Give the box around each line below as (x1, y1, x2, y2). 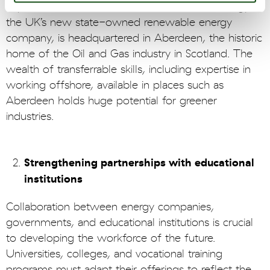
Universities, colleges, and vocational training (6, 247, 222, 260)
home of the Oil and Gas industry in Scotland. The (6, 47, 253, 60)
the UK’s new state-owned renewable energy (6, 16, 232, 29)
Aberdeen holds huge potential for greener (6, 94, 217, 107)
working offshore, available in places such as (6, 78, 224, 92)
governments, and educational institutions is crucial (6, 216, 253, 229)
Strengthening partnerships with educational (24, 155, 254, 169)
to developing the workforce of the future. (6, 231, 215, 245)
